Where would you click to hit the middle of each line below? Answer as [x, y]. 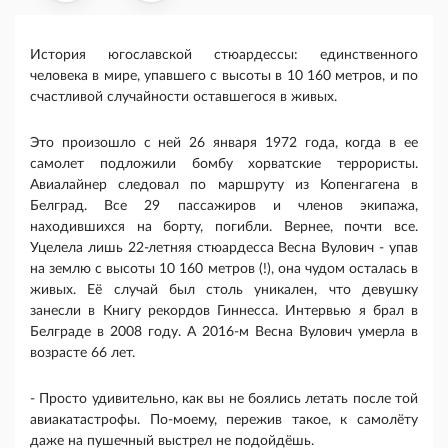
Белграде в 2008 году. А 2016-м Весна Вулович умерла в [224, 332]
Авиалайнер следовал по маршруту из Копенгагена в [224, 185]
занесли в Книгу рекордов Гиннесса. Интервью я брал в [224, 311]
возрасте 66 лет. [82, 353]
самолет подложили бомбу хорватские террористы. [224, 164]
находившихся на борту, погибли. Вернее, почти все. [224, 227]
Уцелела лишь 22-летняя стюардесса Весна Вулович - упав [224, 248]
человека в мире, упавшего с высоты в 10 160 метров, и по [224, 76]
